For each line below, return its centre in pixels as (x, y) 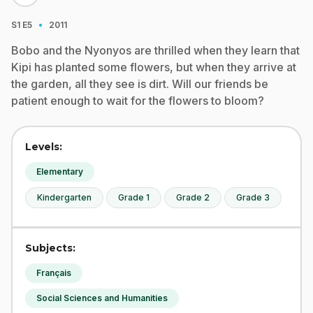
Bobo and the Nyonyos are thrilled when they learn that (155, 50)
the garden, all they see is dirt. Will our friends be (140, 84)
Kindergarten (64, 197)
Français (54, 273)
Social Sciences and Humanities (102, 298)
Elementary (60, 172)
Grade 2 (193, 197)
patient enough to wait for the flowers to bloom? (138, 101)
